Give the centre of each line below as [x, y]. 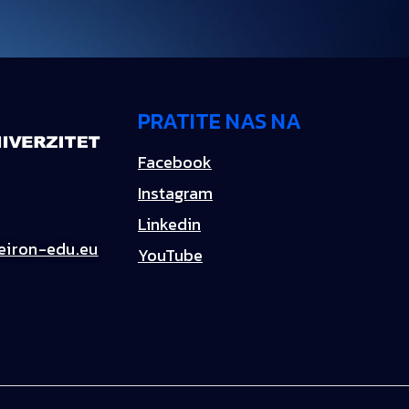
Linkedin [169, 224]
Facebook [174, 162]
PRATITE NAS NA [219, 121]
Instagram [175, 193]
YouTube [170, 255]
